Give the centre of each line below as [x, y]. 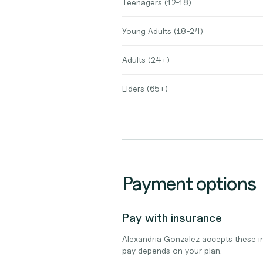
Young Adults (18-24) [163, 31]
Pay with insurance [172, 218]
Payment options [189, 183]
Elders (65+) [145, 88]
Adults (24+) [146, 60]
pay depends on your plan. [172, 250]
